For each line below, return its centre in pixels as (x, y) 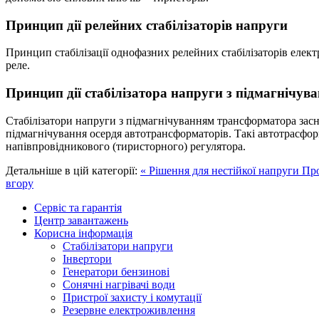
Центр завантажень (81, 220)
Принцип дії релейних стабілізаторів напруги (147, 25)
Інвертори (87, 258)
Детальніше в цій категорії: (72, 170)
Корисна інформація (83, 233)
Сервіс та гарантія (78, 207)
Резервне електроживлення (129, 310)
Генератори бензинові (116, 271)
